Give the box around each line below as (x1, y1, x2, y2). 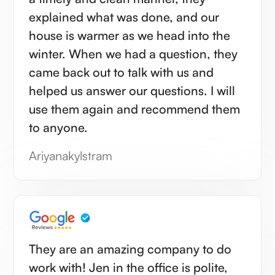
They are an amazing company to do (29, 241, 232, 257)
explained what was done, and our (29, 9, 220, 25)
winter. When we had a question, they (29, 45, 69, 61)
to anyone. (29, 119, 88, 135)
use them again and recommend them (29, 101, 241, 117)
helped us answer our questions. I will (29, 82, 211, 98)
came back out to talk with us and (29, 64, 214, 80)
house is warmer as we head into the (29, 27, 231, 43)
